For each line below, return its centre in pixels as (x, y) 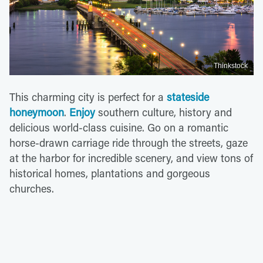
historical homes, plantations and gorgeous (110, 173)
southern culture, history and (163, 112)
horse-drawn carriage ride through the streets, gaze (129, 143)
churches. (32, 189)
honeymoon (37, 112)
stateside (188, 97)
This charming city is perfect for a (88, 97)
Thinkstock (231, 66)
